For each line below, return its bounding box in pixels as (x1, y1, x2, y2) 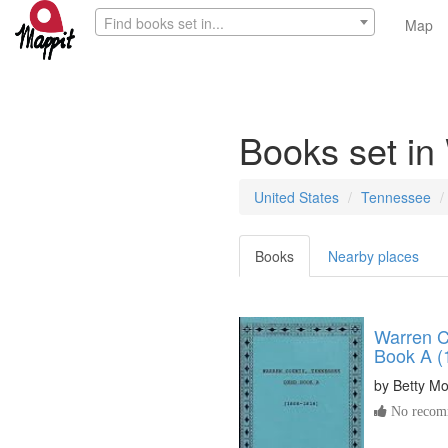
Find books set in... (104, 13, 224, 33)
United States (254, 187, 339, 207)
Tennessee (361, 187, 431, 207)
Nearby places (328, 246, 419, 266)
